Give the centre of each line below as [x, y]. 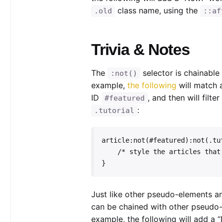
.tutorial [114, 110]
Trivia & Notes [140, 49]
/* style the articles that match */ [109, 152]
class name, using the [157, 10]
